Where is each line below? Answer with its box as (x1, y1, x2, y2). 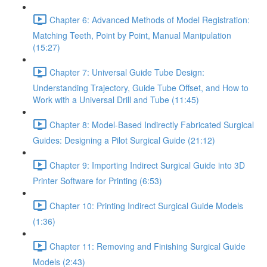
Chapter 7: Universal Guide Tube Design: (49, 66, 204, 78)
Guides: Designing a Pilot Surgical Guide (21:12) (33, 134, 215, 146)
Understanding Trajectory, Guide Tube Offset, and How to (33, 82, 249, 94)
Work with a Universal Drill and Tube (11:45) (33, 94, 199, 105)
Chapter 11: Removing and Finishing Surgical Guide (49, 240, 246, 252)
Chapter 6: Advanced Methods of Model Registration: (49, 13, 250, 26)
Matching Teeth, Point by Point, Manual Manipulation (33, 29, 231, 41)
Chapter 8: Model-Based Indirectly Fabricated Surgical (49, 118, 254, 131)
